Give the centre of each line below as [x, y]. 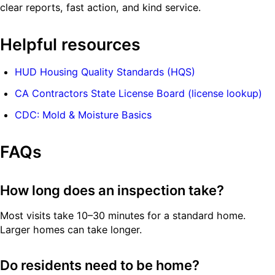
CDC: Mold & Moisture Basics [83, 114]
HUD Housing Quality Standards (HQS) [105, 72]
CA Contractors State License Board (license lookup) [138, 93]
